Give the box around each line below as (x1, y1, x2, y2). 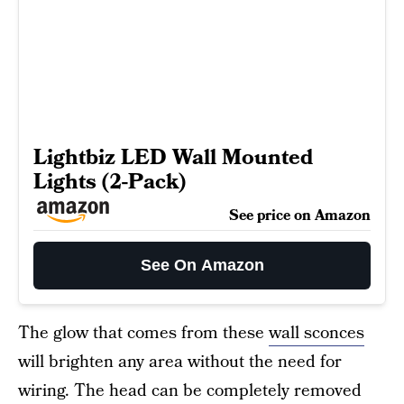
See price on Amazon (229, 206, 371, 226)
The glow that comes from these (18, 321, 269, 346)
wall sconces (269, 321, 364, 346)
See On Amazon (140, 256, 264, 275)
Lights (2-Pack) (33, 167, 186, 197)
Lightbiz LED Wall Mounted (33, 142, 313, 173)
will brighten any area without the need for (18, 350, 342, 375)
